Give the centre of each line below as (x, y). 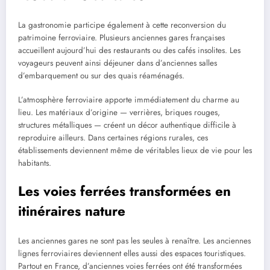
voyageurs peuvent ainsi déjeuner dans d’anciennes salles (118, 63)
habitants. (35, 163)
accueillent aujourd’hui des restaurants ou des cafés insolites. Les (129, 51)
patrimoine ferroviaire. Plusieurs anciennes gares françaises (121, 38)
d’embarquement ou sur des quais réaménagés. (101, 76)
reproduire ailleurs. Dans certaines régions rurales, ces (113, 138)
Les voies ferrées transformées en (124, 191)
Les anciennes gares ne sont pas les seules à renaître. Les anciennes (134, 241)
